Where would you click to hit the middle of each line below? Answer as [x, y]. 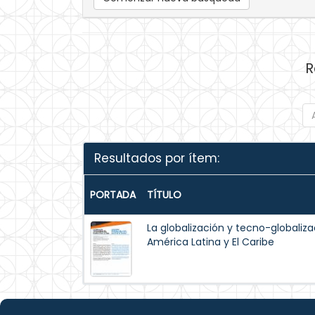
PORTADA [113, 195]
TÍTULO [164, 195]
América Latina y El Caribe [211, 242]
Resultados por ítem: [157, 158]
